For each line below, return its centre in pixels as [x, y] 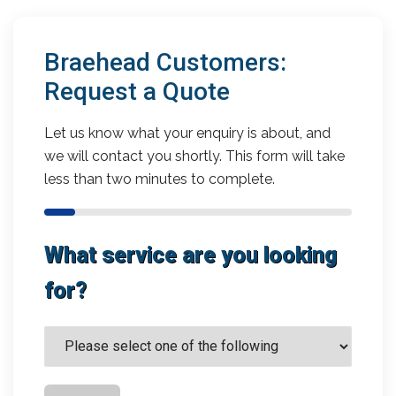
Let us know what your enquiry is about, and [187, 133]
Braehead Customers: [165, 62]
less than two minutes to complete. [160, 179]
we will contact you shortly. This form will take [194, 156]
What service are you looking [190, 255]
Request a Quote [137, 91]
